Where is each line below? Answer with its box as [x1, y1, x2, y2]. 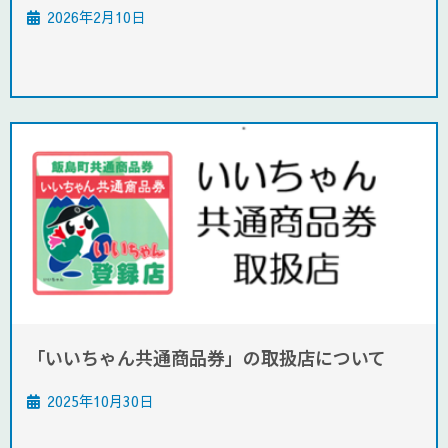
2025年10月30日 [47, 391, 153, 412]
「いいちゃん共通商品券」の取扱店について [27, 344, 386, 371]
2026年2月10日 [47, 7, 145, 28]
